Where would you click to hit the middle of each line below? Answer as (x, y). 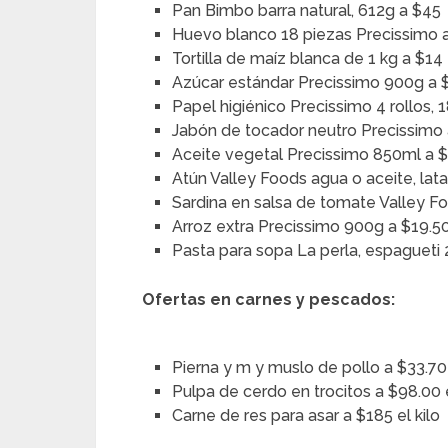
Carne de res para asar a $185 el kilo (306, 416)
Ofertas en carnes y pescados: (268, 300)
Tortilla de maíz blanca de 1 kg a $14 (308, 59)
